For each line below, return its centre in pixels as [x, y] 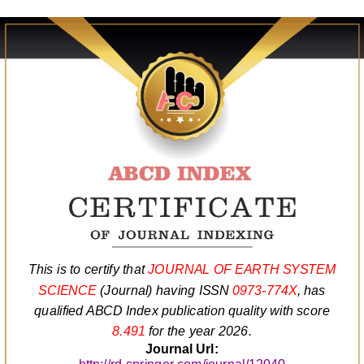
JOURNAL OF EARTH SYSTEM [242, 269]
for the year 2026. [198, 331]
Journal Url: [182, 349]
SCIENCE [67, 290]
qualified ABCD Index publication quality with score [182, 311]
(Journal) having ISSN [164, 290]
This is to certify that [88, 269]
